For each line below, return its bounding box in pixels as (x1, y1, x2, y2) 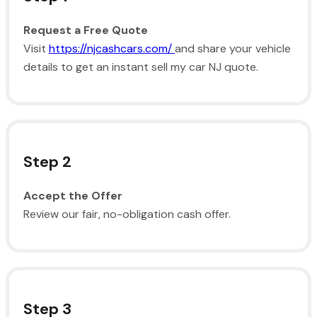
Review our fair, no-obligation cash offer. (23, 206, 231, 221)
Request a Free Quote (23, 22, 148, 38)
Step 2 (23, 151, 71, 172)
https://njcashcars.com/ (49, 40, 175, 56)
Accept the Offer (23, 188, 122, 203)
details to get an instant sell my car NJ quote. (23, 59, 258, 74)
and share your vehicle (175, 40, 291, 56)
